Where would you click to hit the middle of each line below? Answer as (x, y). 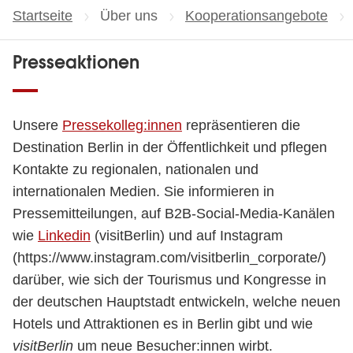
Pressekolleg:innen (122, 125)
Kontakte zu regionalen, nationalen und (136, 169)
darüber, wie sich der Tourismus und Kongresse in (169, 280)
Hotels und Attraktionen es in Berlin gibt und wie (163, 324)
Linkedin (64, 236)
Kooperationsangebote (256, 16)
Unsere (37, 125)
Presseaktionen (76, 63)
